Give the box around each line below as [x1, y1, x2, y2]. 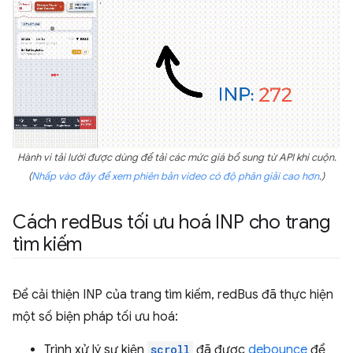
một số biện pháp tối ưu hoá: [13, 309, 178, 325]
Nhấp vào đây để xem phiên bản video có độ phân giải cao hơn [32, 170, 319, 184]
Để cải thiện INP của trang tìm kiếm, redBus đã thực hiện [13, 287, 333, 303]
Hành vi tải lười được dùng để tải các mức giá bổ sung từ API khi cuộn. [17, 151, 336, 165]
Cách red [13, 210, 91, 235]
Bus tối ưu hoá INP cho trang [91, 210, 330, 235]
